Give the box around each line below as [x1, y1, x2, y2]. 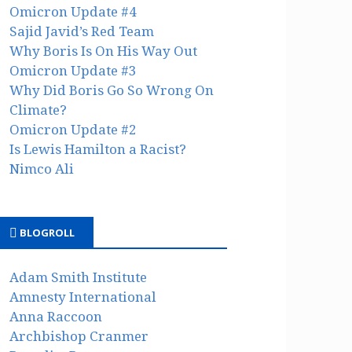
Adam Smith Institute [9, 269, 148, 286]
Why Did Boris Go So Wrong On [9, 82, 214, 98]
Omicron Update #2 [9, 121, 137, 137]
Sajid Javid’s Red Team [9, 23, 155, 39]
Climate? [9, 101, 68, 118]
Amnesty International [9, 289, 157, 306]
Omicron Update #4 [9, 3, 137, 20]
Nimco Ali [9, 160, 75, 177]
